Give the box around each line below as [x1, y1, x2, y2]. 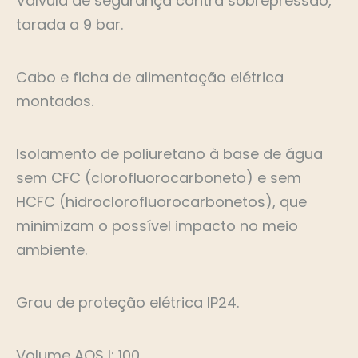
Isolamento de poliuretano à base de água [16, 144, 323, 165]
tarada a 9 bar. [16, 14, 123, 35]
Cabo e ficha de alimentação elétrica [16, 67, 284, 88]
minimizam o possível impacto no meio [16, 216, 298, 237]
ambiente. [16, 240, 87, 261]
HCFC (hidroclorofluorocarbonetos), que [16, 192, 307, 213]
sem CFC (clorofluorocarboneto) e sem [16, 168, 301, 189]
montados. [16, 91, 93, 112]
